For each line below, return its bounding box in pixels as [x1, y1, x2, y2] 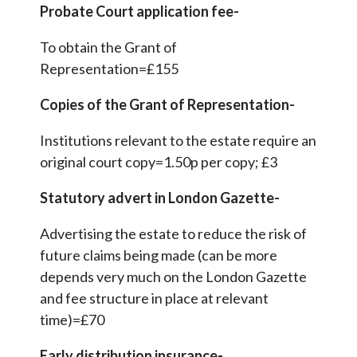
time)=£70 [40, 311, 104, 329]
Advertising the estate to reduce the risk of [40, 225, 307, 243]
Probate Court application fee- [40, 2, 239, 21]
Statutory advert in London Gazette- [40, 189, 280, 207]
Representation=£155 [40, 60, 178, 78]
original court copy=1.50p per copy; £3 [40, 153, 277, 171]
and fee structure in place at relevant [40, 289, 269, 308]
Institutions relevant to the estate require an [40, 131, 316, 150]
